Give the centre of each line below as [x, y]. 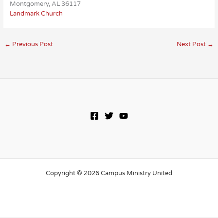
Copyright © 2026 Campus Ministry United [109, 173]
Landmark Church [36, 14]
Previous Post [32, 45]
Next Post [192, 45]
